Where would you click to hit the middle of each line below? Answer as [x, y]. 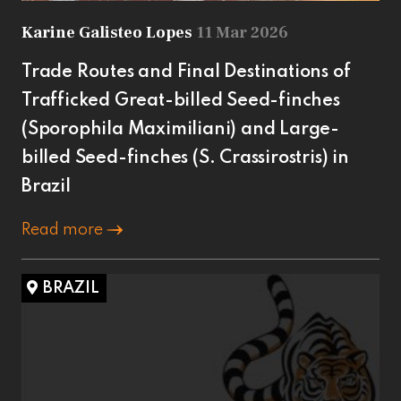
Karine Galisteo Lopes [109, 32]
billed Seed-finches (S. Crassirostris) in [185, 158]
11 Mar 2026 [242, 32]
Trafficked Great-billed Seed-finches [181, 101]
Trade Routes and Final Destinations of [186, 72]
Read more [64, 230]
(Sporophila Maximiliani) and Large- [180, 129]
